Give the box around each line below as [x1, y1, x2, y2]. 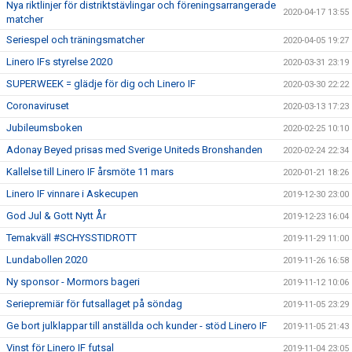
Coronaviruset [6, 100, 69, 112]
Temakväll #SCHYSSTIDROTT [6, 232, 137, 244]
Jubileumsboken [6, 122, 82, 134]
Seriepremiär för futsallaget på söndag [6, 298, 182, 310]
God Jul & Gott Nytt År [6, 210, 106, 222]
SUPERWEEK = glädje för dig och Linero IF [6, 78, 196, 90]
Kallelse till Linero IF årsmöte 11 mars [6, 166, 174, 178]
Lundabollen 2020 [6, 254, 87, 266]
